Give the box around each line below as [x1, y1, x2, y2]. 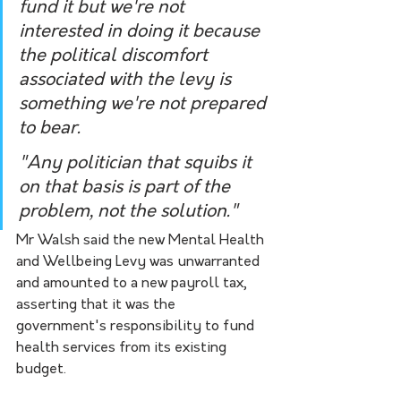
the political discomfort [19, 47, 212, 65]
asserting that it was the [16, 297, 179, 312]
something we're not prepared [19, 95, 270, 114]
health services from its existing [16, 340, 230, 355]
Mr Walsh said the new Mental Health [16, 233, 268, 248]
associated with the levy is [19, 71, 235, 90]
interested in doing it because [19, 22, 264, 41]
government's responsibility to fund [16, 319, 258, 334]
